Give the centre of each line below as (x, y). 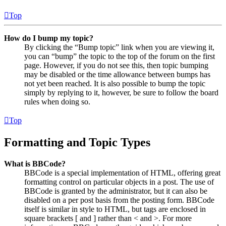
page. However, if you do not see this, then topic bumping (116, 66)
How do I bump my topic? (49, 38)
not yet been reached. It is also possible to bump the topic (115, 84)
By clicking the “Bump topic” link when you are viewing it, (119, 47)
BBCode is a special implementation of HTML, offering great (122, 173)
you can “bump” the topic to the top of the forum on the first (120, 56)
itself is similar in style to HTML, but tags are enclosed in (115, 209)
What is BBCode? (35, 164)
